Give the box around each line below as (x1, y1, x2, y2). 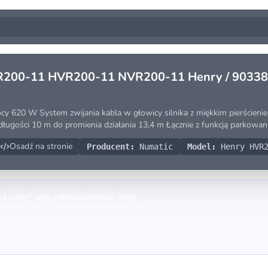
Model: (187, 142, 216, 151)
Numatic (135, 142, 173, 151)
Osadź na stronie (10, 141, 72, 152)
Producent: (87, 142, 135, 151)
